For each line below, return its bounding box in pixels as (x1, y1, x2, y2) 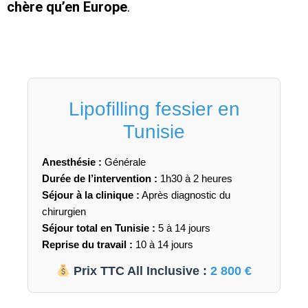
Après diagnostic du (140, 188, 230, 201)
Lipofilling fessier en (68, 98, 240, 120)
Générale (102, 155, 146, 168)
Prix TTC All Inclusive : (70, 263, 211, 278)
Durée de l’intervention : (42, 172, 157, 184)
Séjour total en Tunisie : (42, 221, 155, 234)
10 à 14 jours (133, 238, 193, 250)
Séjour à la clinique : (42, 188, 140, 201)
